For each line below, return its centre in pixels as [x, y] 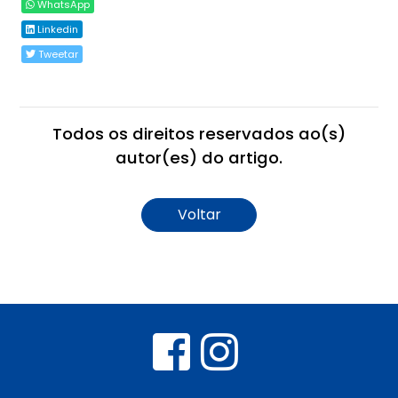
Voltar [199, 214]
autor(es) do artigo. [199, 157]
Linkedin [57, 29]
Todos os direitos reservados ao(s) [199, 133]
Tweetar [57, 54]
